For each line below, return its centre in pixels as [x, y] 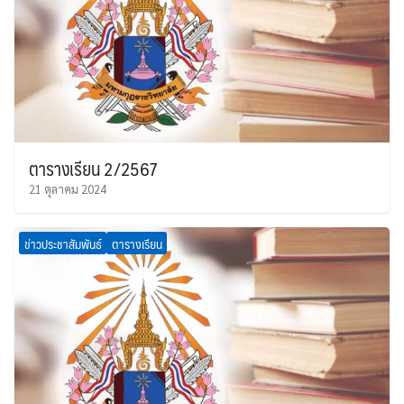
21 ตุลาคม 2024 [68, 189]
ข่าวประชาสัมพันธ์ [63, 243]
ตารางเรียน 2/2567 [93, 169]
